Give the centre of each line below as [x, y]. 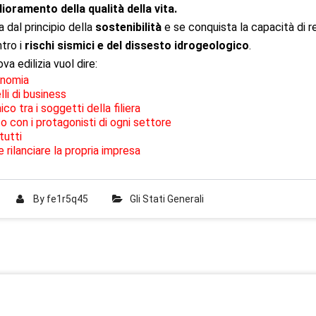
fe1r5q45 [67, 199]
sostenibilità [128, 27]
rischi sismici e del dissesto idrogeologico [137, 45]
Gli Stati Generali [167, 199]
